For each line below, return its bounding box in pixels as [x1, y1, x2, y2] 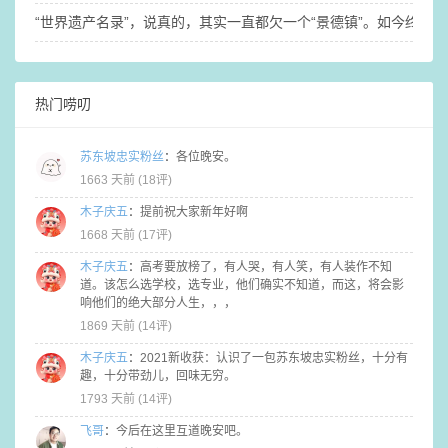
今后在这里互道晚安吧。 [116, 424, 248, 438]
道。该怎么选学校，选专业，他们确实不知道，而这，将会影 [80, 278, 404, 292]
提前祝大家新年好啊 [140, 205, 248, 219]
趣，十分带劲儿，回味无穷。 [80, 369, 236, 383]
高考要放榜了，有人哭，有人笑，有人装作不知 [140, 260, 392, 274]
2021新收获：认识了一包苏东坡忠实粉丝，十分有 [140, 351, 408, 365]
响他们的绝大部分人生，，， [80, 296, 236, 310]
